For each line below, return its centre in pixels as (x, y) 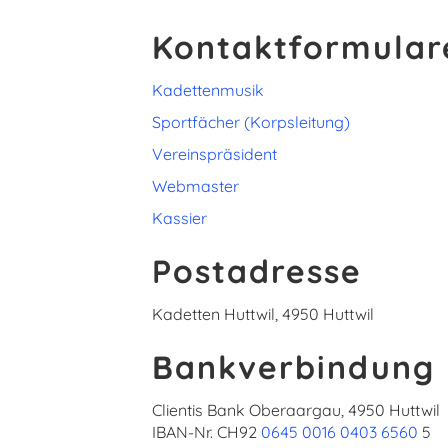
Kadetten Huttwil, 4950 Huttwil (263, 314)
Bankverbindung (293, 367)
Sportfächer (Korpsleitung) (251, 122)
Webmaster (195, 186)
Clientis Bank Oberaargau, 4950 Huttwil (296, 410)
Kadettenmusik (208, 90)
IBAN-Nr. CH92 (206, 432)
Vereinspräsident (214, 154)
